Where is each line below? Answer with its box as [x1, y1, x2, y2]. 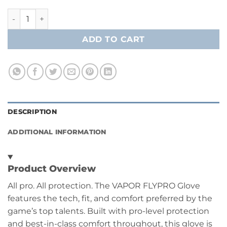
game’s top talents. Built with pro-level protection [8, 206, 209, 216]
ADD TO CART [82, 34, 145, 44]
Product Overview [8, 163, 96, 175]
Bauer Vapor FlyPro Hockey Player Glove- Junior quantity [7, 9, 219, 19]
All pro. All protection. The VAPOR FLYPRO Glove [8, 181, 200, 191]
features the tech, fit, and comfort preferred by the [8, 194, 212, 204]
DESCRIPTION [8, 108, 57, 116]
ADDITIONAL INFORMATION [8, 128, 106, 136]
